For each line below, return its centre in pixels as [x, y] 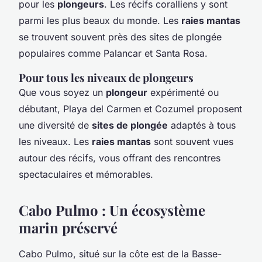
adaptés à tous [202, 125]
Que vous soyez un [62, 92]
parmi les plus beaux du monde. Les [100, 20]
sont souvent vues [192, 141]
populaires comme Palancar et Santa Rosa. [113, 53]
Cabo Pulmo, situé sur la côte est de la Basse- [120, 254]
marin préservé [68, 227]
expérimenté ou [183, 92]
